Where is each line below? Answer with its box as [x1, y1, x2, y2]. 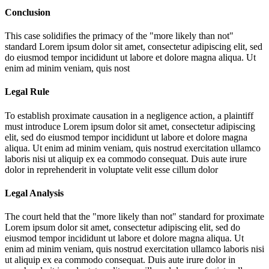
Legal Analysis [5, 187, 64, 198]
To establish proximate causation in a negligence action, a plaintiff [5, 110, 253, 121]
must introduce [5, 121, 63, 131]
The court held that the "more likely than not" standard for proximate [5, 211, 264, 222]
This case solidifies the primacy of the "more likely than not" [5, 31, 234, 41]
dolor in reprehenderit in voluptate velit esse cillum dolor [5, 164, 218, 175]
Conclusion [5, 7, 50, 17]
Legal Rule [5, 86, 49, 97]
